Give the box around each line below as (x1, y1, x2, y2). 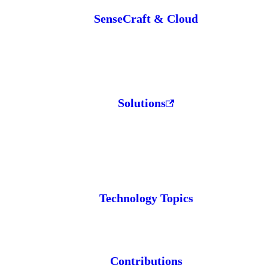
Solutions (118, 96, 166, 110)
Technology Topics (99, 191, 193, 205)
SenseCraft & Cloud (94, 12, 198, 26)
